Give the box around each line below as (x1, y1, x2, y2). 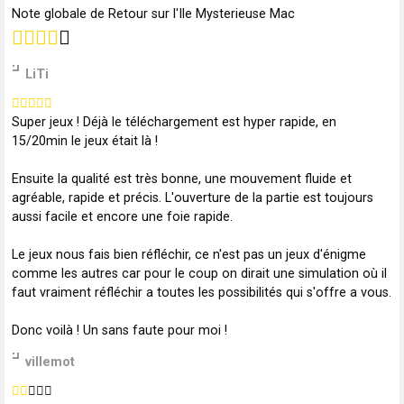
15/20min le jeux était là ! (12, 133, 158, 150)
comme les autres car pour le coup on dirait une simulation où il (12, 266, 387, 282)
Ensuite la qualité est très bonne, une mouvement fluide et (12, 171, 352, 188)
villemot (25, 354, 75, 371)
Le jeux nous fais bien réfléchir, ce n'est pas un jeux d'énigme (12, 247, 366, 263)
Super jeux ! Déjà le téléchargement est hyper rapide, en (12, 115, 336, 131)
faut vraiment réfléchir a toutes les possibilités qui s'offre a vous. (12, 285, 391, 301)
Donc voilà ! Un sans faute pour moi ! (12, 323, 227, 339)
